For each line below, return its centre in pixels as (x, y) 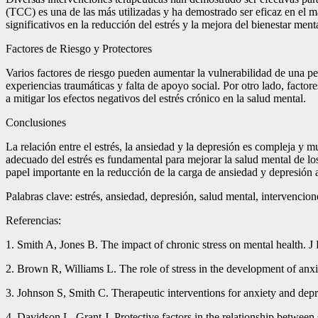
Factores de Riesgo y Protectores (79, 49)
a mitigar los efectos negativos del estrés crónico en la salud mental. (156, 99)
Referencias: (33, 221)
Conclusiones (36, 123)
